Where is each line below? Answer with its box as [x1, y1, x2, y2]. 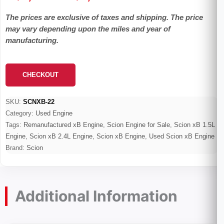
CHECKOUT [22, 71, 58, 78]
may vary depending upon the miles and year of [5, 25, 170, 33]
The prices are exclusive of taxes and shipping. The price [5, 13, 203, 21]
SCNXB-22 [23, 98, 54, 105]
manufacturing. [5, 36, 58, 44]
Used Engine [35, 110, 72, 117]
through [14, 28, 48, 38]
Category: [5, 110, 35, 117]
